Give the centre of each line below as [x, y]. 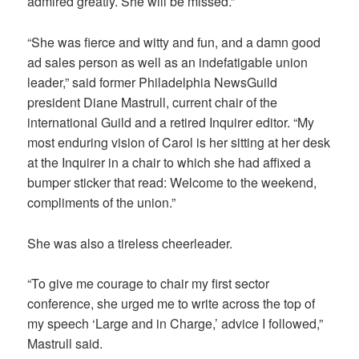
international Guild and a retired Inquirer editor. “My [171, 123]
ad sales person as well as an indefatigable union [168, 63]
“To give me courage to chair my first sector [149, 284]
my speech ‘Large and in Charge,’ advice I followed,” [175, 324]
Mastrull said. [65, 344]
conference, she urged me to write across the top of [171, 304]
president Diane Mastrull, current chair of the [153, 103]
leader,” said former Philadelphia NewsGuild [153, 83]
